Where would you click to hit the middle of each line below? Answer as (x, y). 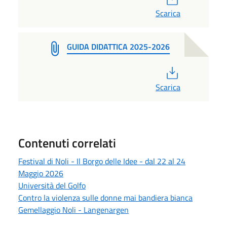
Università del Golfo (52, 185)
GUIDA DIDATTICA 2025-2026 (118, 46)
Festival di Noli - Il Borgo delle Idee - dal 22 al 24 (102, 161)
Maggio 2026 (41, 173)
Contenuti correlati (67, 143)
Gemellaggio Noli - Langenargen (73, 210)
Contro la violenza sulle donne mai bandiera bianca (105, 197)
